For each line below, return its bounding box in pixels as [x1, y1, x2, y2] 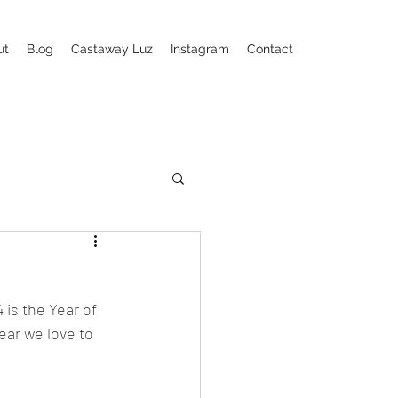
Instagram [171, 42, 229, 56]
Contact [247, 42, 293, 56]
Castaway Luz [71, 42, 153, 56]
